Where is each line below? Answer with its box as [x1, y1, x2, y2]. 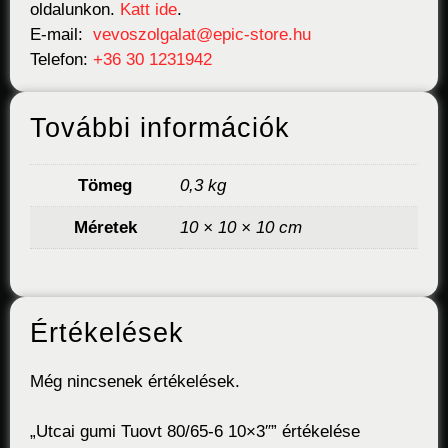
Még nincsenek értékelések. [30, 371, 240, 391]
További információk [30, 113, 290, 144]
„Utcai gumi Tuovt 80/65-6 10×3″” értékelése [30, 422, 360, 442]
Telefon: [30, 50, 93, 70]
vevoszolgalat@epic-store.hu [93, 25, 311, 45]
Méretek [73, 218, 137, 238]
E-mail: [30, 25, 93, 45]
